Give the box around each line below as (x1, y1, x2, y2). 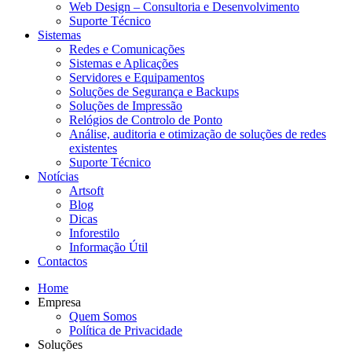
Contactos (38, 254, 87, 268)
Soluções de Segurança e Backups (69, 84, 239, 98)
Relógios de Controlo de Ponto (69, 112, 222, 126)
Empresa (38, 295, 81, 309)
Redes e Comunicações (69, 42, 185, 56)
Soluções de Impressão (69, 98, 182, 112)
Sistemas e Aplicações (69, 56, 178, 70)
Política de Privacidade (69, 323, 182, 337)
